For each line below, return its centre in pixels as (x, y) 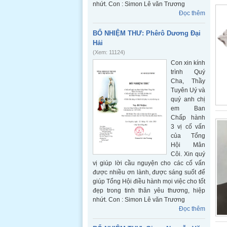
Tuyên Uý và (188, 90)
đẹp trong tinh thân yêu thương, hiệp (149, 191)
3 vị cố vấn (188, 127)
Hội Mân (188, 145)
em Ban (188, 108)
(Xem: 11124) (109, 52)
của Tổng (188, 136)
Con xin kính (188, 63)
